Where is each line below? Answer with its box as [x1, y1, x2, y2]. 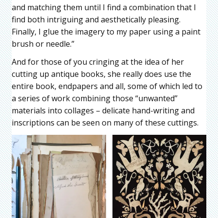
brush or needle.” [12, 38, 74, 50]
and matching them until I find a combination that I [12, 2, 196, 13]
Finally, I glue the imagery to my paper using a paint [12, 26, 200, 37]
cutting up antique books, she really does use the [12, 69, 191, 80]
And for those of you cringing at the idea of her [12, 56, 184, 68]
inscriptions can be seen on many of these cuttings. [12, 117, 199, 128]
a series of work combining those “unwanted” [12, 93, 178, 104]
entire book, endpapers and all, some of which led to [12, 81, 202, 92]
